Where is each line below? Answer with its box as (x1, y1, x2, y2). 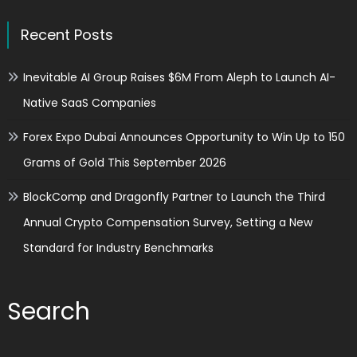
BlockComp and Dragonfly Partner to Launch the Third (22, 188, 325, 205)
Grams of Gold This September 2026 (22, 154, 226, 171)
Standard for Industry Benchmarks (22, 239, 214, 256)
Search (6, 294, 90, 328)
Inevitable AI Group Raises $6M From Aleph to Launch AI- (22, 69, 335, 85)
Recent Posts (20, 24, 113, 45)
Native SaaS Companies (22, 94, 156, 111)
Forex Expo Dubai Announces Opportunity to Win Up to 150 (22, 128, 345, 145)
